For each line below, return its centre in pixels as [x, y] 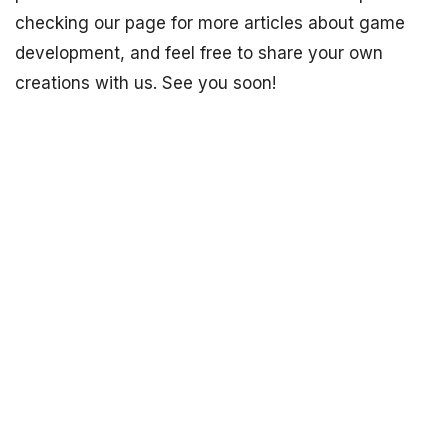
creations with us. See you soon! [145, 83]
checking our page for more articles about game [210, 23]
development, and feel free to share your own [199, 53]
